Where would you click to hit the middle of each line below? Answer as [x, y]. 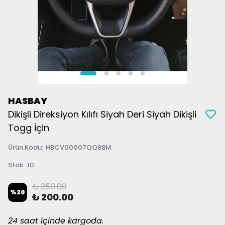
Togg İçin [29, 128]
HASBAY [28, 101]
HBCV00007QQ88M [79, 147]
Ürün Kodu [25, 147]
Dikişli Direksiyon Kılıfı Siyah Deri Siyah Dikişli [102, 114]
